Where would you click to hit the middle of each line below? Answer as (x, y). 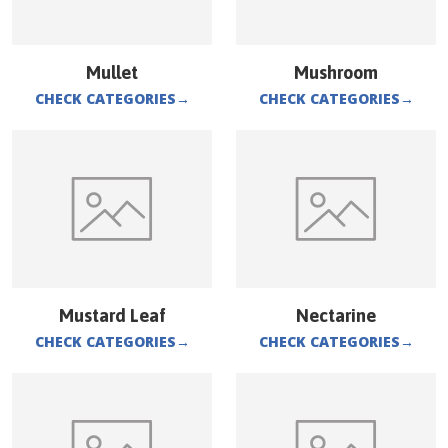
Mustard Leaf (112, 315)
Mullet (112, 72)
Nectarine (336, 315)
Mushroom (336, 72)
